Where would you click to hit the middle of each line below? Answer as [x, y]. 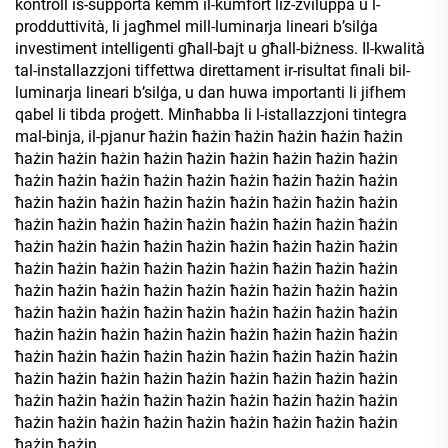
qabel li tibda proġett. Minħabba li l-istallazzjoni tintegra [211, 114]
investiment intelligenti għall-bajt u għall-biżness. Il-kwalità [220, 48]
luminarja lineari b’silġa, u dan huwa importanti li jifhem [210, 92]
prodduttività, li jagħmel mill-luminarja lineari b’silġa [196, 26]
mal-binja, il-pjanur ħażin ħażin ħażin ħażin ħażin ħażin [209, 136]
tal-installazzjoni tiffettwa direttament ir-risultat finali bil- [212, 70]
